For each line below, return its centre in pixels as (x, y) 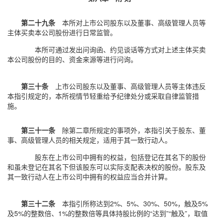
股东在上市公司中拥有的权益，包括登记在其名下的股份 (120, 157)
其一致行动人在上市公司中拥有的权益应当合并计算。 (89, 176)
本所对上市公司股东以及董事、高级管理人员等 (131, 22)
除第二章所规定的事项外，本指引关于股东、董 (131, 130)
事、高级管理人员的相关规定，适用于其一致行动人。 (89, 140)
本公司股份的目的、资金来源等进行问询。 (72, 59)
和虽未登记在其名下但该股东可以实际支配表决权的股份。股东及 (107, 167)
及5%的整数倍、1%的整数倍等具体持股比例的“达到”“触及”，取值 (108, 213)
